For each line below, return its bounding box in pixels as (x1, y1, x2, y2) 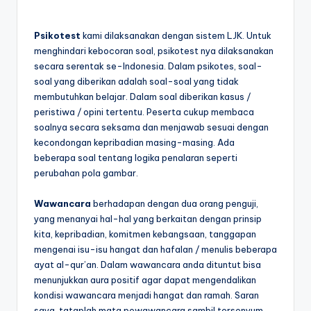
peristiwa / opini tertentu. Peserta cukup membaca (34, 106, 254, 118)
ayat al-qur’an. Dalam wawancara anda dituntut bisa (34, 259, 261, 271)
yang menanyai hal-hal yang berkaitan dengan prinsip (34, 213, 262, 225)
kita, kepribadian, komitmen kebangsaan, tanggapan (34, 228, 256, 240)
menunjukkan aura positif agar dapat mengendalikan (34, 274, 256, 286)
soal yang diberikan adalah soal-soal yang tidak (34, 76, 239, 87)
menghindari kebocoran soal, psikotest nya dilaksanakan (34, 45, 274, 57)
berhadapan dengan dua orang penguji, (91, 198, 258, 210)
